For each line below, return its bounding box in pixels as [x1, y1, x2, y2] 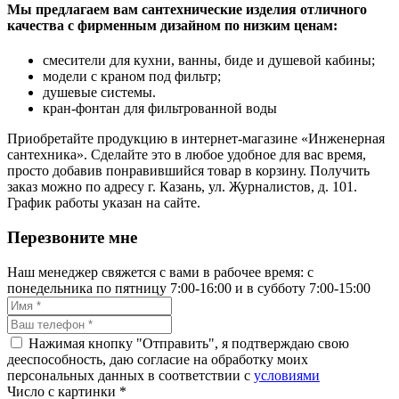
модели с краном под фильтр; [43, 69, 221, 85]
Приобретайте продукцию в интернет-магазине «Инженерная [7, 131, 385, 147]
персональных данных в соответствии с [7, 367, 254, 383]
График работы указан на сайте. [7, 195, 200, 211]
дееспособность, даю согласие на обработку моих [7, 351, 308, 367]
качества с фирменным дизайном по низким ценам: [7, 17, 338, 33]
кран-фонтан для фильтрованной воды [43, 101, 277, 117]
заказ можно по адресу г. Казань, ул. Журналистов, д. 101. [7, 179, 357, 195]
